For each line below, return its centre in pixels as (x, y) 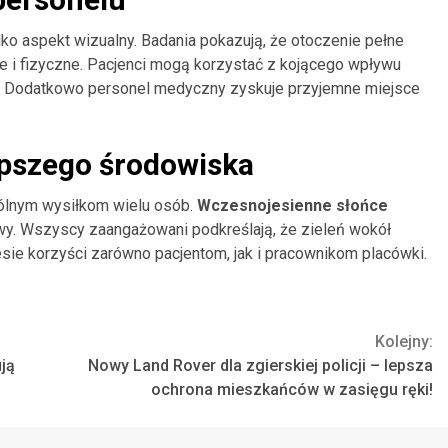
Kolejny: (404, 342)
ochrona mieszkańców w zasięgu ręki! (292, 390)
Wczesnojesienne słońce (292, 206)
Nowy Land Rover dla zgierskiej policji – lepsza (260, 366)
